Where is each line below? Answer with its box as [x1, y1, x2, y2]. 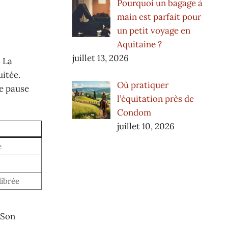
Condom [117, 106, 151, 118]
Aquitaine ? [117, 39, 162, 50]
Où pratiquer [117, 79, 168, 91]
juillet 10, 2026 [117, 120, 175, 132]
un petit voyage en [117, 25, 190, 37]
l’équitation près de [117, 93, 194, 104]
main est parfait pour [117, 11, 201, 23]
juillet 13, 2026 [72, 52, 129, 64]
